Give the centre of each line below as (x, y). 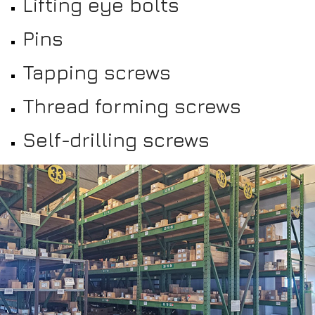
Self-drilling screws (116, 140)
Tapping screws (97, 72)
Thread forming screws (132, 106)
